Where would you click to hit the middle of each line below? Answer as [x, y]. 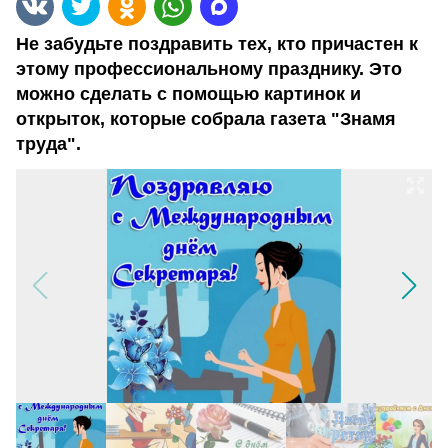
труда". [48, 144]
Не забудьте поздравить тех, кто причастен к [217, 44]
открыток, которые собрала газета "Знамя [206, 119]
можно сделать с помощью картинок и [188, 94]
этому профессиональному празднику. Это [209, 69]
